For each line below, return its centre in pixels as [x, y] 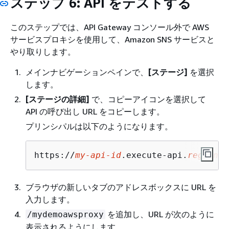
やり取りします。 [43, 51]
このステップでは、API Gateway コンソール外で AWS [110, 27]
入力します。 [50, 199]
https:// [55, 155]
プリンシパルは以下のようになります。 [99, 126]
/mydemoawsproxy [65, 214]
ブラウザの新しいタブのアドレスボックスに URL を [121, 187]
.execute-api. [154, 155]
